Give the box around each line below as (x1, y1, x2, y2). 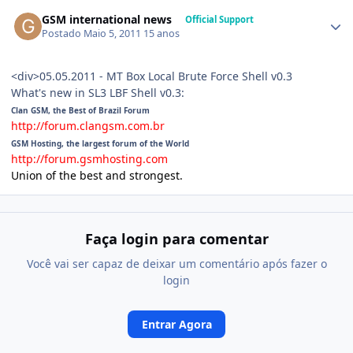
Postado (42, 27, 84, 41)
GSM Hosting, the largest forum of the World (11, 138, 189, 150)
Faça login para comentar (84, 229, 269, 248)
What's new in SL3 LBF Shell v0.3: (11, 85, 184, 101)
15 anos (143, 27, 180, 41)
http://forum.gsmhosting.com (11, 151, 168, 167)
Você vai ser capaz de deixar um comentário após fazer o (26, 255, 327, 271)
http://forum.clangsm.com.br (11, 118, 165, 134)
